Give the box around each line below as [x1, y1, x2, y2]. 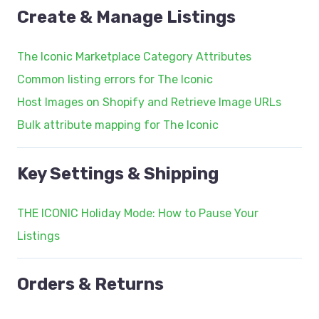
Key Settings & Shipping [17, 163, 219, 184]
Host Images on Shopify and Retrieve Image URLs [17, 95, 281, 110]
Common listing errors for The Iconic [17, 73, 213, 87]
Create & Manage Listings [17, 6, 236, 27]
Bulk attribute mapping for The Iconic [17, 118, 219, 132]
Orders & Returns [17, 274, 164, 295]
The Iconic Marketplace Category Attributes [17, 50, 251, 64]
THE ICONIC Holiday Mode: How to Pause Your [17, 206, 258, 220]
